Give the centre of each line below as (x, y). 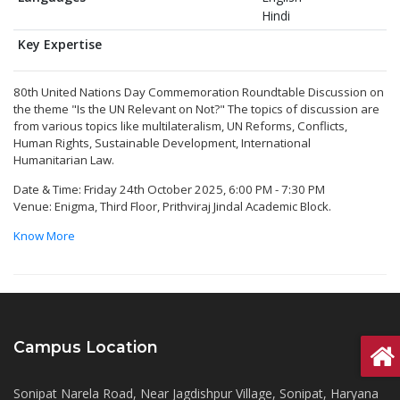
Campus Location (86, 347)
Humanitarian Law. (65, 159)
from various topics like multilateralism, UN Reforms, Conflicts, (180, 125)
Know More (44, 236)
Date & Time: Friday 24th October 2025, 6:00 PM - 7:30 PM (169, 189)
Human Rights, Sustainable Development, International (162, 142)
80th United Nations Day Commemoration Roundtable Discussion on (199, 92)
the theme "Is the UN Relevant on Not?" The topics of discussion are (196, 108)
